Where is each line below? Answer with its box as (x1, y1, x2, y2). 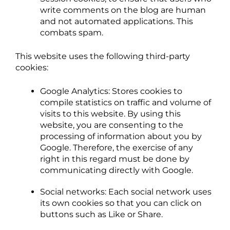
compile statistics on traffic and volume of (40, 98, 211, 107)
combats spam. (40, 28, 103, 37)
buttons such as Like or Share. (40, 209, 163, 219)
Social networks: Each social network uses (40, 187, 212, 197)
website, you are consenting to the (40, 120, 183, 130)
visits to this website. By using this (40, 109, 181, 119)
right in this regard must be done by (40, 154, 189, 164)
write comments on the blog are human (40, 5, 206, 15)
